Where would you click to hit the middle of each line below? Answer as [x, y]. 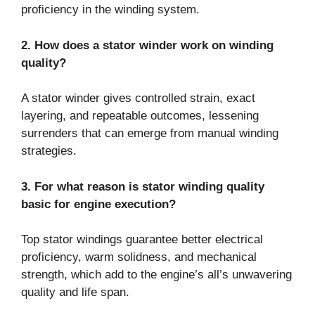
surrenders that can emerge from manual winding [150, 134]
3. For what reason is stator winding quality [143, 186]
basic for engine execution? [98, 204]
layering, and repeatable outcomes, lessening [140, 116]
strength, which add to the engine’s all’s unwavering [156, 275]
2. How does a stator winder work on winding [147, 45]
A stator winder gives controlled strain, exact [138, 98]
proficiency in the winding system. [110, 10]
